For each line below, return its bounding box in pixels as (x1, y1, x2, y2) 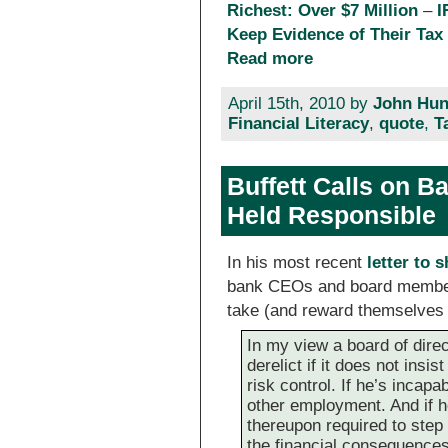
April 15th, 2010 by (227, 94, 373, 114)
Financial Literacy (227, 114, 369, 134)
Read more (227, 48, 314, 68)
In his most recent (227, 252, 368, 272)
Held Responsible (226, 201, 436, 230)
